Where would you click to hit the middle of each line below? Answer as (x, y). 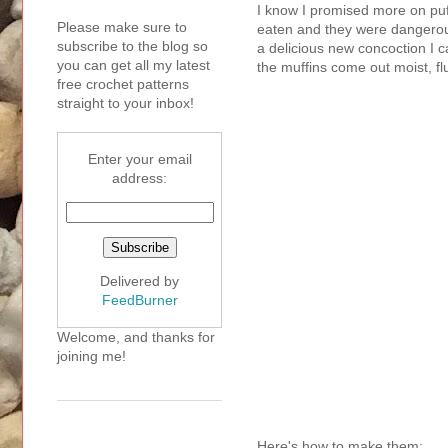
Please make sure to (122, 27)
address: (139, 178)
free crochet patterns (123, 84)
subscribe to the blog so (132, 46)
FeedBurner (139, 300)
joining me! (91, 356)
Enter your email (139, 159)
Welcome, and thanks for (136, 337)
